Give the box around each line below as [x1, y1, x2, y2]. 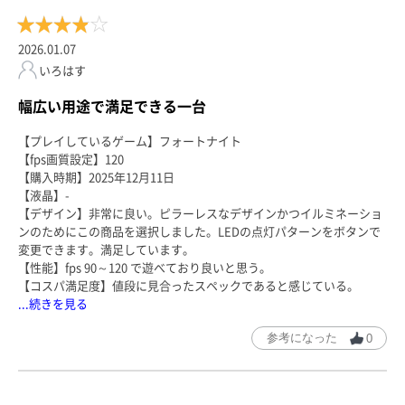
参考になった [266, 331, 341, 345]
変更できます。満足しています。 [18, 240, 194, 259]
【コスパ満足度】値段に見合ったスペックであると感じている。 [18, 277, 359, 295]
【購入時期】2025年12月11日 [18, 168, 174, 186]
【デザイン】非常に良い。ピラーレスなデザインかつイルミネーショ [18, 204, 382, 222]
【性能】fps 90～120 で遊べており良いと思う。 [18, 259, 271, 277]
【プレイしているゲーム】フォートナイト [18, 132, 241, 150]
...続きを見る [18, 295, 88, 313]
